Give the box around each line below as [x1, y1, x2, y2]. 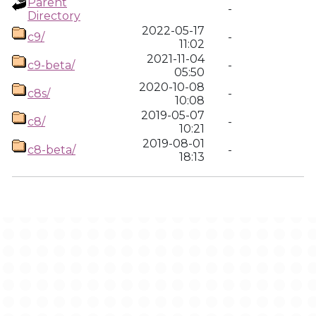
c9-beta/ [28, 59, 75, 72]
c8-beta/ [28, 143, 75, 157]
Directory [28, 9, 80, 23]
